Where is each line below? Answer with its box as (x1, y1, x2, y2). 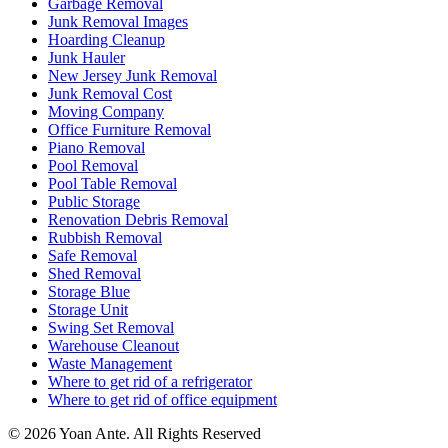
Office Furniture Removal (48, 120, 211, 138)
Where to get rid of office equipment (48, 390, 277, 408)
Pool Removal (48, 156, 138, 174)
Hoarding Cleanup (48, 30, 165, 48)
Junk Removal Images (48, 12, 188, 30)
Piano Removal (48, 138, 145, 156)
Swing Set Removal (48, 318, 174, 336)
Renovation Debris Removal (48, 210, 228, 228)
